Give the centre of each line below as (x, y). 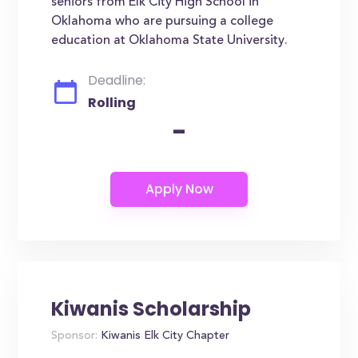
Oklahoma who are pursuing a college (163, 22)
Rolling (112, 103)
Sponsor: (75, 336)
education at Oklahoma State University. (170, 41)
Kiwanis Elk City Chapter (164, 336)
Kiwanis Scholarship (151, 309)
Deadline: (117, 80)
